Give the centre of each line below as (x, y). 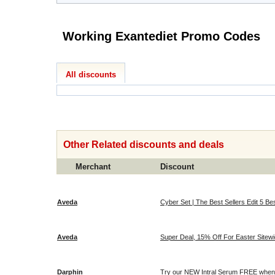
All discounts (91, 75)
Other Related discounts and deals (144, 145)
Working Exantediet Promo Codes (242, 36)
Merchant (93, 167)
